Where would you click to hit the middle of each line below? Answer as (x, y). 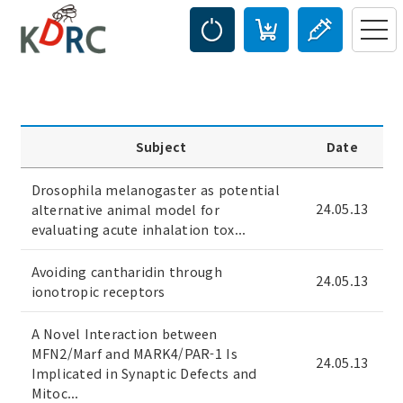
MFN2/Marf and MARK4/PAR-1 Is (134, 354)
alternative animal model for (125, 210)
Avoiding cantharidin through (126, 272)
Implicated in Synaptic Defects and (144, 373)
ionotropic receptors (98, 291)
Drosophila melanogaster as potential (155, 190)
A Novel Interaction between (124, 334)
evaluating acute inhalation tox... (139, 229)
